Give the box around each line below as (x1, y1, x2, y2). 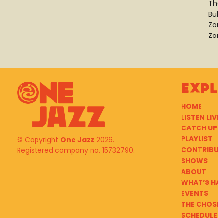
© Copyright (17, 135, 60, 145)
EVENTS (181, 188, 208, 199)
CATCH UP (181, 123, 217, 133)
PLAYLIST (181, 134, 213, 144)
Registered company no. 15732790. (17, 145, 135, 156)
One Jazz (60, 135, 94, 145)
